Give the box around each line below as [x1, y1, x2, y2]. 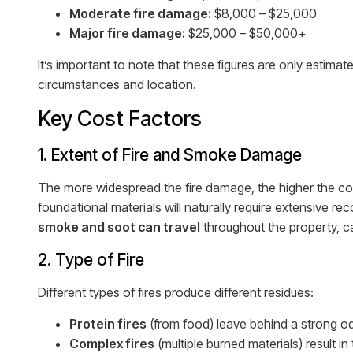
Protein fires [69, 316, 147, 332]
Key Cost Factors [38, 106, 202, 132]
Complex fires [69, 336, 154, 351]
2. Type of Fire [38, 250, 144, 269]
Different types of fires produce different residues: [38, 284, 314, 300]
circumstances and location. [38, 76, 196, 92]
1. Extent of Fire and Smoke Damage [38, 145, 302, 165]
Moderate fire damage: [69, 6, 211, 21]
